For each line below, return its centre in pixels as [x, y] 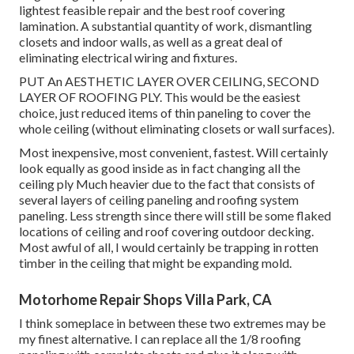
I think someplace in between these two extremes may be [172, 323]
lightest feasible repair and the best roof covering [152, 10]
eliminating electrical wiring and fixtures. [128, 58]
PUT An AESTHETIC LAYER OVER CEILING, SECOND [169, 81]
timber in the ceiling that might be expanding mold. [155, 263]
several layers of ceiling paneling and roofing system [159, 200]
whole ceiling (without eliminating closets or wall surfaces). [177, 129]
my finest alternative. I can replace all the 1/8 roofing [160, 339]
